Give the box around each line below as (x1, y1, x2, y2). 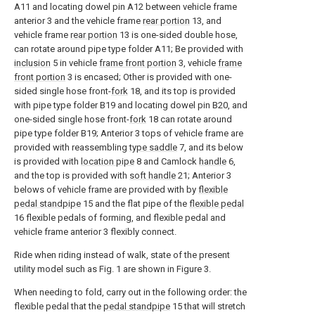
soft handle (129, 170, 176, 181)
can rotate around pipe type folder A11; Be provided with (14, 44, 243, 54)
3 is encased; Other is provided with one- (65, 72, 232, 82)
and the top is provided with (14, 170, 129, 181)
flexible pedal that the (14, 301, 103, 311)
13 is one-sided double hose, (117, 30, 238, 40)
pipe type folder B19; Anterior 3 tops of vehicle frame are (14, 128, 243, 139)
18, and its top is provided (128, 86, 236, 96)
